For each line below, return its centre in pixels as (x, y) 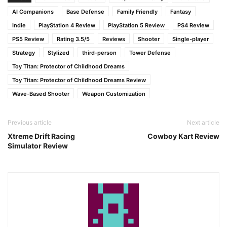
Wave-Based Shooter (41, 94)
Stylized (59, 53)
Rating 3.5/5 (73, 39)
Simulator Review (38, 146)
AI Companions (33, 12)
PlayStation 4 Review (67, 25)
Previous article (30, 122)
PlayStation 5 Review (136, 25)
